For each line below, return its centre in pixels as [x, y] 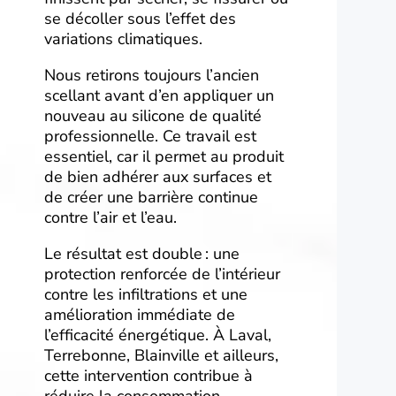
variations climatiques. [123, 39]
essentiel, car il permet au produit [164, 157]
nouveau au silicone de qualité [153, 116]
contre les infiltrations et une [146, 295]
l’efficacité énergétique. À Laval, [158, 335]
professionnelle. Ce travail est [150, 137]
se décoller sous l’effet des [140, 19]
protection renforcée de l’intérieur [162, 274]
